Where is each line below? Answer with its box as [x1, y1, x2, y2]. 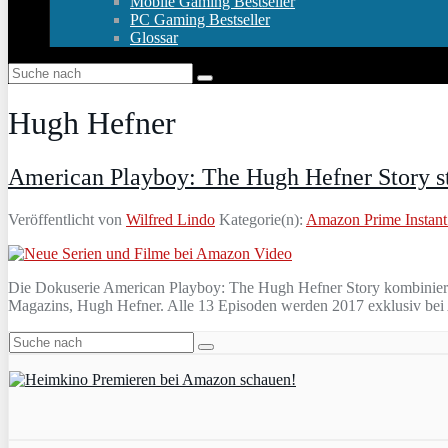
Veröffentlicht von [8, 210, 126, 228]
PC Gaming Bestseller [130, 11, 270, 28]
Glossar [130, 29, 178, 46]
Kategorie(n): [219, 210, 306, 228]
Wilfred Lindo [126, 210, 215, 228]
